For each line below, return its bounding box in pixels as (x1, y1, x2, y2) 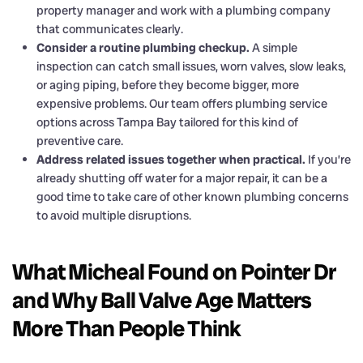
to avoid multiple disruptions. (36, 207, 191, 224)
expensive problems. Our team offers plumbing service (36, 95, 327, 112)
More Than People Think (12, 314, 241, 343)
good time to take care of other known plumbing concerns (36, 188, 348, 205)
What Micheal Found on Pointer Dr (12, 257, 335, 286)
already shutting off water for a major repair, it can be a (36, 169, 327, 186)
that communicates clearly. (36, 20, 183, 37)
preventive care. (36, 132, 123, 149)
